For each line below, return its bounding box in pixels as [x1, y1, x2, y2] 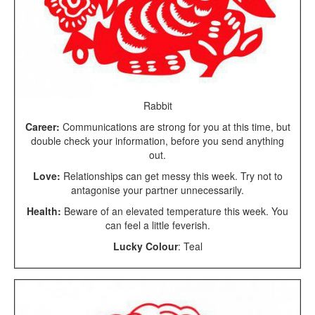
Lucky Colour [112, 238, 178, 253]
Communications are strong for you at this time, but [59, 119, 290, 134]
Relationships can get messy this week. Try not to [60, 168, 283, 183]
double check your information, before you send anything [31, 133, 284, 148]
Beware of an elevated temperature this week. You [61, 203, 288, 218]
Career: [25, 119, 60, 134]
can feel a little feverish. [105, 217, 210, 232]
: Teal [177, 238, 202, 253]
